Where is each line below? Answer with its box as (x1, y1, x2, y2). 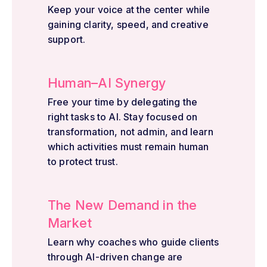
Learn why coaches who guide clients (48, 235, 219, 248)
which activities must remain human (48, 140, 209, 153)
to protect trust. (48, 155, 118, 167)
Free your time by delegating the (48, 95, 198, 108)
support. (48, 33, 86, 45)
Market (48, 215, 92, 231)
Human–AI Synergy (48, 74, 166, 91)
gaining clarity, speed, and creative (48, 18, 209, 30)
